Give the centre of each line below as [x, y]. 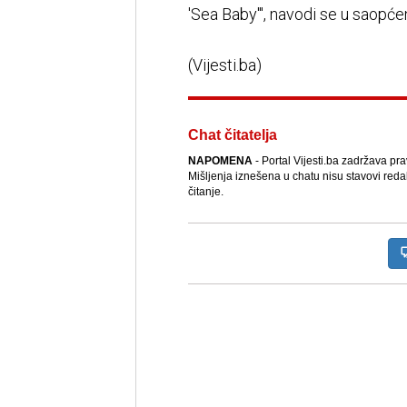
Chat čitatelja [232, 135]
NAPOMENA [220, 161]
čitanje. [205, 192]
